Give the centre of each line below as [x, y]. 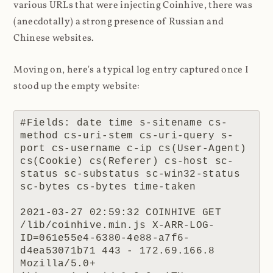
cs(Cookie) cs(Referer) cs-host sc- [127, 161]
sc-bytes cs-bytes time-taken [108, 187]
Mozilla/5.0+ [58, 264]
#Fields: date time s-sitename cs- [124, 123]
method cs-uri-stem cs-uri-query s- [127, 136]
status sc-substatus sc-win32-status [130, 174]
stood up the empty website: [77, 86]
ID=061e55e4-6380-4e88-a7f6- [105, 238]
